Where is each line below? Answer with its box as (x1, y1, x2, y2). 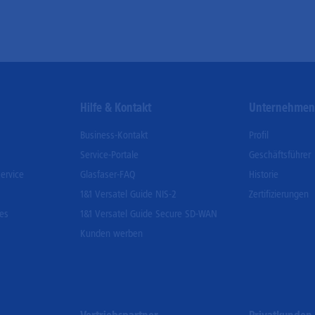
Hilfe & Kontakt (79, 100, 151, 115)
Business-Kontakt (79, 128, 148, 141)
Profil (249, 128, 269, 141)
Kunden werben (79, 226, 143, 240)
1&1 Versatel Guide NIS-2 (79, 187, 176, 200)
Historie (249, 167, 279, 181)
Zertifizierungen (249, 187, 309, 200)
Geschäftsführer (249, 148, 311, 161)
